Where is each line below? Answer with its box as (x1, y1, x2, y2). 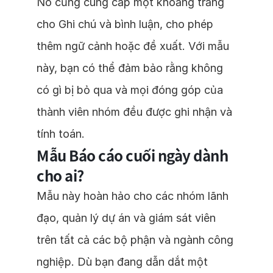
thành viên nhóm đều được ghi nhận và (37, 105, 232, 118)
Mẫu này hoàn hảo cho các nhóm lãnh (37, 190, 229, 202)
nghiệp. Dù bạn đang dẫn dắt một (37, 255, 208, 268)
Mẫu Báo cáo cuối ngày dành (37, 144, 228, 166)
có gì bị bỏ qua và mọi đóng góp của (37, 83, 223, 96)
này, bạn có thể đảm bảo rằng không (37, 62, 223, 74)
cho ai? (37, 165, 84, 186)
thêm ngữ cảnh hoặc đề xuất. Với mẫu (37, 40, 229, 52)
